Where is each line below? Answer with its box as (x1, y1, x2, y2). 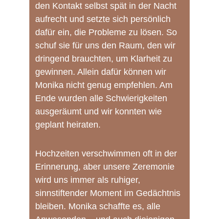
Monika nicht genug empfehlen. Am (35, 80, 175, 90)
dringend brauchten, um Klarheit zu (35, 54, 175, 64)
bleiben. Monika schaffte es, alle (35, 201, 163, 211)
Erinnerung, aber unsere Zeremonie (35, 162, 177, 172)
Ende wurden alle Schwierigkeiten (35, 93, 170, 103)
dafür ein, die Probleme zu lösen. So (35, 27, 179, 37)
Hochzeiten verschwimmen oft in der (35, 149, 179, 158)
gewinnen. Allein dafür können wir (35, 67, 169, 77)
